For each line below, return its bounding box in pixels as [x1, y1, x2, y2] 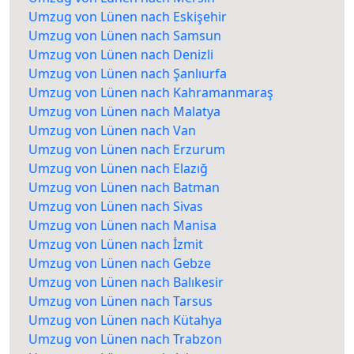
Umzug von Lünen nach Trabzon [28, 330, 222, 348]
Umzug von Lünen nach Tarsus [28, 292, 213, 311]
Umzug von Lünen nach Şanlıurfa [28, 65, 227, 83]
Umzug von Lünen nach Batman [28, 179, 220, 197]
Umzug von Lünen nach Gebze [28, 254, 211, 273]
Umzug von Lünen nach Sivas [28, 198, 203, 216]
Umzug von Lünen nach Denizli [28, 46, 213, 64]
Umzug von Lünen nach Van [28, 122, 196, 140]
